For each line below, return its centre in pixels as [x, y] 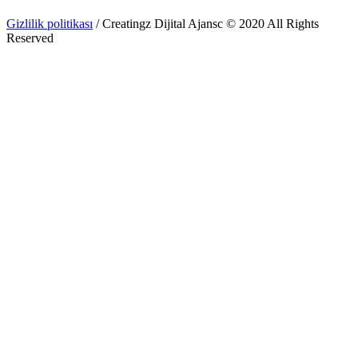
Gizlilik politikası [50, 23]
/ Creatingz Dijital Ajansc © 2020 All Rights [206, 23]
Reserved [30, 38]
